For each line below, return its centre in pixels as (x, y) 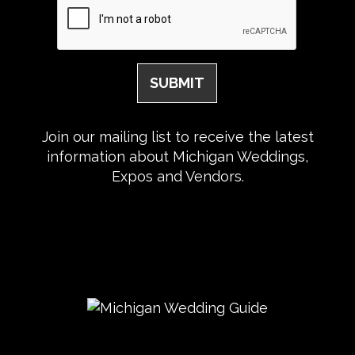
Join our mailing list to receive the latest (177, 136)
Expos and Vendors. (177, 176)
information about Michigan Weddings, (177, 156)
